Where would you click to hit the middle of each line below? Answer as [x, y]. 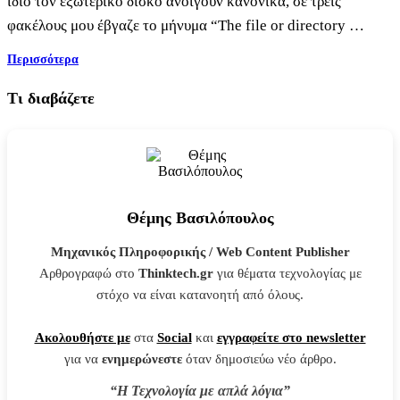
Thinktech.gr [175, 274]
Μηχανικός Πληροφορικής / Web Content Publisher [200, 252]
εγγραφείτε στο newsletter [291, 338]
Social [174, 338]
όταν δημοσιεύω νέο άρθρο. [259, 359]
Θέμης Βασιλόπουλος [200, 218]
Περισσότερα [43, 60]
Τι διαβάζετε [51, 99]
